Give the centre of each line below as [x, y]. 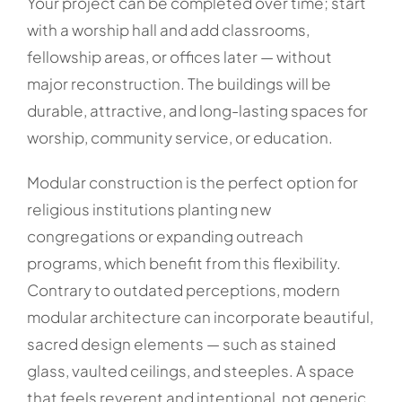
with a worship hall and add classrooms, [168, 29]
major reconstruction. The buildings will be [179, 83]
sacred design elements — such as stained [181, 343]
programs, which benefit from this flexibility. [184, 262]
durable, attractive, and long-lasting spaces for [197, 110]
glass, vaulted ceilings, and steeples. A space [190, 370]
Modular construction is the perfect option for [192, 182]
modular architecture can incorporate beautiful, [200, 316]
